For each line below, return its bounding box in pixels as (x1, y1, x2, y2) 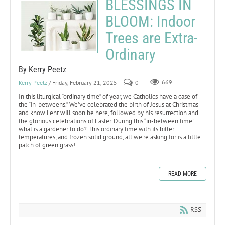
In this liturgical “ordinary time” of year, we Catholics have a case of (19, 92, 197, 101)
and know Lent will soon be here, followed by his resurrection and (19, 108, 198, 117)
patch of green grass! (19, 140, 75, 149)
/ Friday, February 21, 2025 (49, 78, 117, 86)
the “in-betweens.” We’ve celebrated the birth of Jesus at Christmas (19, 100, 198, 109)
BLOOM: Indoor (105, 12, 195, 30)
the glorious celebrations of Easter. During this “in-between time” (19, 116, 194, 125)
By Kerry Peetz (19, 64, 66, 74)
